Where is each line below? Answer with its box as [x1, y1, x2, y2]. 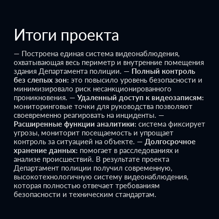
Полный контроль [131, 66, 195, 75]
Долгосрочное [145, 136, 196, 146]
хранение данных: [14, 145, 78, 154]
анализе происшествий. [14, 154, 94, 163]
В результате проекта [96, 154, 169, 163]
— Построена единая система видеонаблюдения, [14, 48, 179, 58]
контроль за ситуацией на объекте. [14, 136, 135, 146]
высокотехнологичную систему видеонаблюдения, [14, 172, 188, 181]
